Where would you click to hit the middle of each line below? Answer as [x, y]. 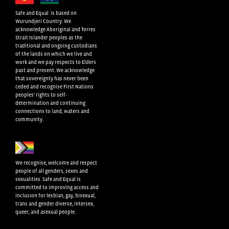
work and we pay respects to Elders [56, 62]
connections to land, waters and [52, 111]
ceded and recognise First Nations [54, 87]
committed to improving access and [57, 188]
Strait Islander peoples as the [49, 38]
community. [29, 120]
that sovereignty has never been [52, 79]
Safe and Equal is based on [46, 13]
